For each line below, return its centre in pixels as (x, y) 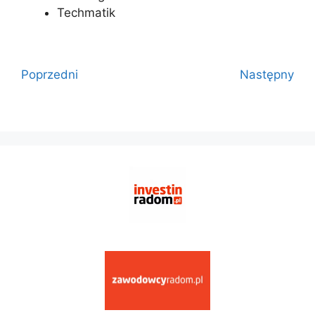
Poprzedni (50, 75)
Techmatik (86, 13)
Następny (267, 75)
